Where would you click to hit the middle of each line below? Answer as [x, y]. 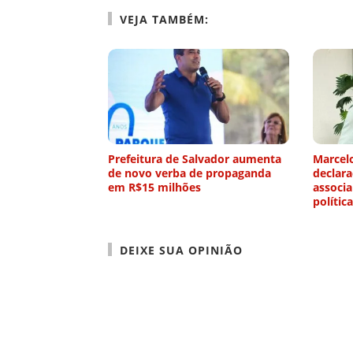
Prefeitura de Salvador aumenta [195, 159]
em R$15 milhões [154, 188]
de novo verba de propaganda [190, 173]
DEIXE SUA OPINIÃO [181, 251]
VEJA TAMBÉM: [164, 20]
